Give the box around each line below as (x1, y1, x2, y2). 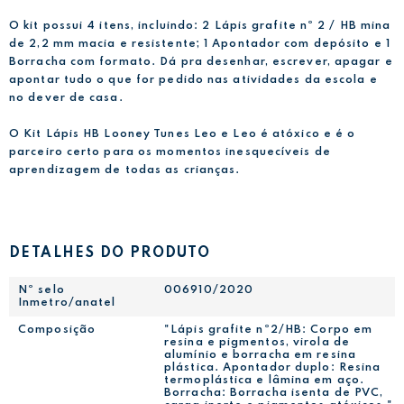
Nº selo (18, 285, 65, 297)
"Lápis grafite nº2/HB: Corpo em (164, 325, 373, 336)
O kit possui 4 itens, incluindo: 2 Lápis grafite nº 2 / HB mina (9, 20, 391, 32)
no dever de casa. (9, 92, 124, 104)
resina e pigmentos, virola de (164, 337, 350, 349)
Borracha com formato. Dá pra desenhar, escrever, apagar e (9, 56, 393, 68)
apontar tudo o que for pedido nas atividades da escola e (9, 74, 378, 86)
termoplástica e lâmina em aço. (164, 375, 365, 387)
